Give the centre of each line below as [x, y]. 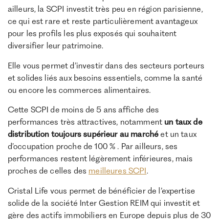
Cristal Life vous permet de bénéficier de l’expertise [101, 191]
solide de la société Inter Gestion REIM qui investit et [104, 203]
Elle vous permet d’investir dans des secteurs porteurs [106, 65]
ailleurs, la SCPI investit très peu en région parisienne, [105, 9]
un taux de [183, 122]
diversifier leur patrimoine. [55, 45]
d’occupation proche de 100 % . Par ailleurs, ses [93, 146]
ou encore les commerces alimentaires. [80, 90]
